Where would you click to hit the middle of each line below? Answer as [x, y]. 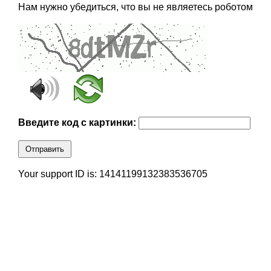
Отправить [44, 149]
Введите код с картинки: [78, 123]
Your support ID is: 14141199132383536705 [113, 174]
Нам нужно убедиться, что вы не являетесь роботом [135, 7]
